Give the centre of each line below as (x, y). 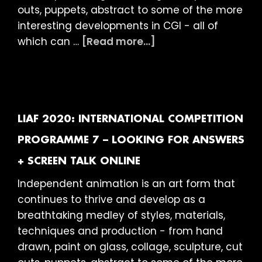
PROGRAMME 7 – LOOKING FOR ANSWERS (131, 141)
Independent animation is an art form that (126, 184)
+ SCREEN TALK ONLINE (79, 162)
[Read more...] (119, 42)
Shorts (172, 183)
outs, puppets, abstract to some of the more (130, 10)
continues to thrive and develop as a (111, 200)
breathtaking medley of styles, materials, (121, 216)
